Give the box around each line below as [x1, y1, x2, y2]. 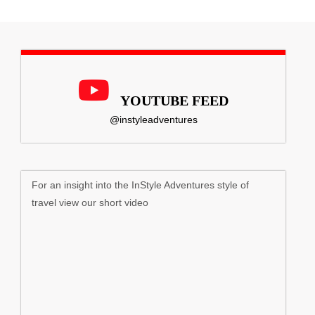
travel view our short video [32, 196, 148, 208]
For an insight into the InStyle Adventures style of [32, 179, 249, 191]
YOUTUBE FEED [120, 92, 229, 108]
